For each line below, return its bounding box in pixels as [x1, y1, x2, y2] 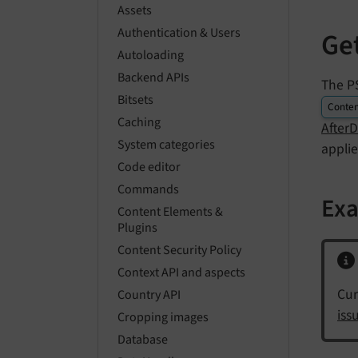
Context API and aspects [117, 264, 245, 282]
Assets [117, 2, 152, 20]
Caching [117, 113, 161, 132]
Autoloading [117, 46, 184, 65]
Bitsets [117, 91, 153, 109]
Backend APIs [117, 69, 189, 87]
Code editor [117, 158, 181, 177]
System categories [117, 136, 215, 154]
